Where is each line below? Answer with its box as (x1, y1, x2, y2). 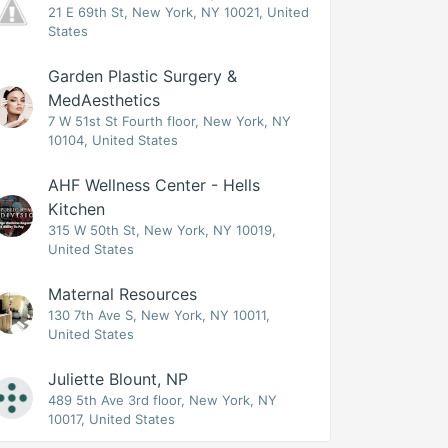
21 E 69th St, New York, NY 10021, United (48, 4, 310, 20)
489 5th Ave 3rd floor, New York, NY (48, 392, 278, 408)
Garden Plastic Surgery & (48, 66, 238, 86)
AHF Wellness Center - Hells (48, 175, 261, 195)
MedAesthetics (48, 90, 161, 110)
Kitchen (48, 199, 106, 219)
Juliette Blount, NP (48, 369, 189, 389)
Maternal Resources (48, 284, 198, 304)
